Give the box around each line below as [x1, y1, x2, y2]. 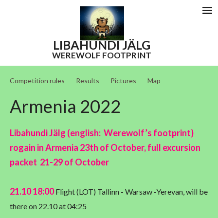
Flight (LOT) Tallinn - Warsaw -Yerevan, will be [54, 187, 208, 197]
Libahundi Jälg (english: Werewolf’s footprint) [10, 127, 194, 139]
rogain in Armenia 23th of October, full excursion [10, 142, 200, 153]
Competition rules [10, 76, 65, 85]
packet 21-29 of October [10, 157, 109, 168]
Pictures [110, 76, 136, 85]
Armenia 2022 [10, 95, 121, 117]
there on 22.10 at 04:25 [10, 201, 87, 211]
